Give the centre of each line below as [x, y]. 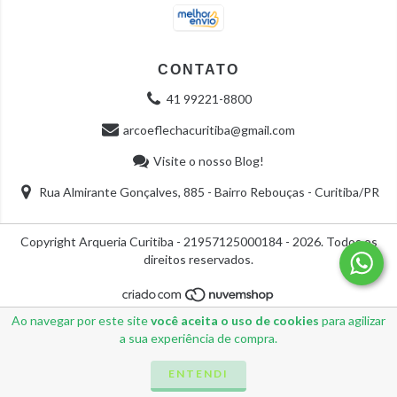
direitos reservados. [198, 259]
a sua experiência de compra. [198, 338]
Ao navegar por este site [81, 320]
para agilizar [352, 320]
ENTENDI [198, 374]
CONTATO [198, 69]
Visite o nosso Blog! [209, 160]
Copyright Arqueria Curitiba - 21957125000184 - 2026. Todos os [198, 241]
